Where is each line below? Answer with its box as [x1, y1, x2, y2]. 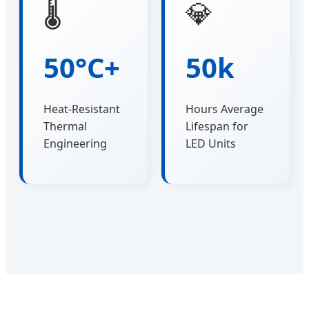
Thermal [43, 119, 87, 134]
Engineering [43, 136, 107, 152]
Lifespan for [186, 119, 248, 134]
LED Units [186, 136, 236, 152]
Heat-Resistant [43, 101, 120, 117]
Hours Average [186, 101, 263, 117]
